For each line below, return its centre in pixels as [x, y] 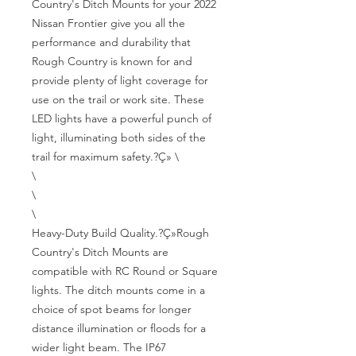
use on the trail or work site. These [118, 99]
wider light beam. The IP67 [99, 347]
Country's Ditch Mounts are [100, 252]
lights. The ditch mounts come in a [118, 290]
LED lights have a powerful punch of [122, 118]
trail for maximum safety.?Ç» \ [105, 157]
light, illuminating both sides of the [119, 137]
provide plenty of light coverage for [120, 80]
